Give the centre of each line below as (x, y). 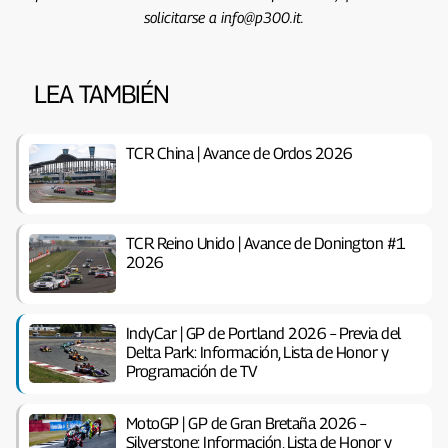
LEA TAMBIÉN (101, 93)
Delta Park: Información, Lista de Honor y (257, 352)
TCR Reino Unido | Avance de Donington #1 (265, 243)
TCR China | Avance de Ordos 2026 (239, 153)
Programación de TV (191, 371)
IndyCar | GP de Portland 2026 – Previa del (263, 333)
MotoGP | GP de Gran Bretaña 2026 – (245, 423)
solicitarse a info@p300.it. (223, 16)
